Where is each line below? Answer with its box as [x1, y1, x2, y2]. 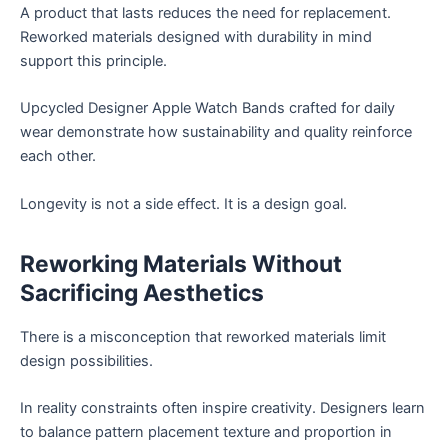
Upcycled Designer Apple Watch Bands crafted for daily [20, 99, 395, 118]
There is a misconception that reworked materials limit [20, 327, 386, 346]
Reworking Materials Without [20, 249, 342, 278]
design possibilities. [20, 351, 153, 370]
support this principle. [20, 51, 167, 70]
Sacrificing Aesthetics [20, 278, 264, 307]
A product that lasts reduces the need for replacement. [20, 3, 391, 22]
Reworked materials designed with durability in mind [20, 27, 372, 46]
